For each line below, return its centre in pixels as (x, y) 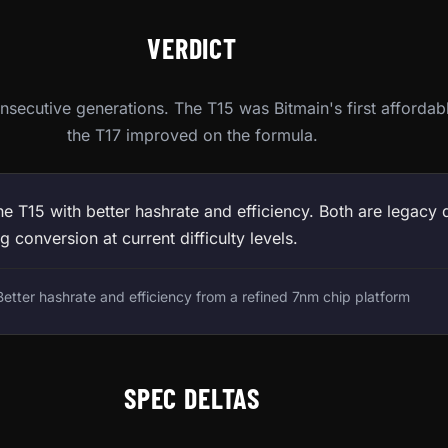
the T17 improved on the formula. (192, 134)
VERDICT (192, 47)
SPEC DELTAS (192, 397)
